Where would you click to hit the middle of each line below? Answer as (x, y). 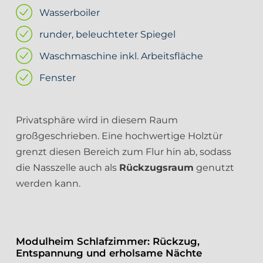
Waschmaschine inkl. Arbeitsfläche (121, 56)
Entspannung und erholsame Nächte (109, 253)
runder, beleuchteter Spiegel (107, 34)
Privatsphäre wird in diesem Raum (97, 120)
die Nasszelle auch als (68, 168)
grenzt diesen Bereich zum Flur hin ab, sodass (124, 152)
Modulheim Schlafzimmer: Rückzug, (108, 241)
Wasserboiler (70, 13)
